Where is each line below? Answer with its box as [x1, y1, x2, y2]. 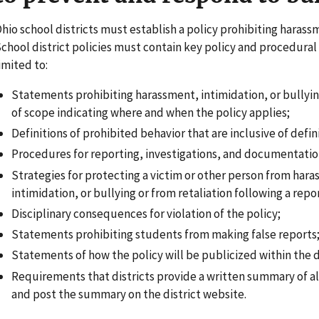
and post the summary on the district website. [11, 286, 246, 302]
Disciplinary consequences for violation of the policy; [11, 205, 281, 221]
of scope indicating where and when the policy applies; [11, 104, 290, 120]
